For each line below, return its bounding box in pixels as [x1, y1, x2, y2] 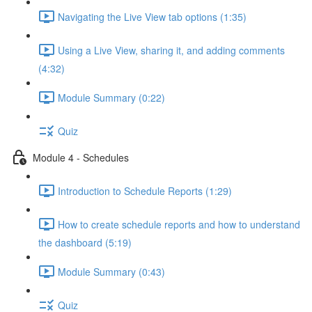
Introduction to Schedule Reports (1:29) [58, 183, 232, 198]
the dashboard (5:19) [38, 235, 132, 249]
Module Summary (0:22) [58, 90, 165, 104]
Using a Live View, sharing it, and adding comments [58, 42, 285, 57]
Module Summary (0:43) [58, 264, 165, 279]
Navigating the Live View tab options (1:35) [58, 9, 247, 24]
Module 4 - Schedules [33, 150, 129, 164]
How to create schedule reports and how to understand [58, 217, 300, 231]
